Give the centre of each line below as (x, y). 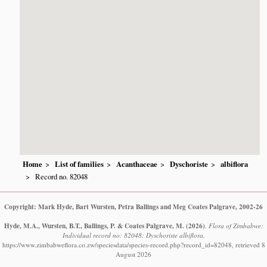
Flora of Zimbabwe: (236, 225)
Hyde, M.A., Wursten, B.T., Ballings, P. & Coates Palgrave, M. (94, 225)
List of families (80, 164)
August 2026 (133, 254)
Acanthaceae (137, 164)
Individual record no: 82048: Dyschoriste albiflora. (133, 235)
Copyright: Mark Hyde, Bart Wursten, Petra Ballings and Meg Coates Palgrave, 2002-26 (133, 206)
